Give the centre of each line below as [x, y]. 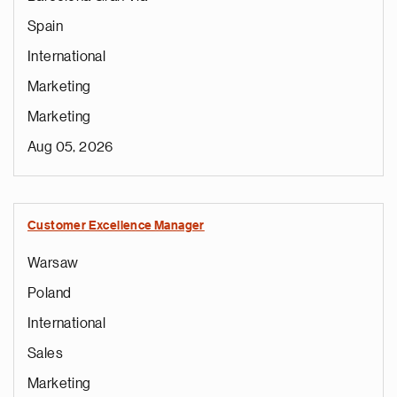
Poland [50, 293]
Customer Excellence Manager [116, 226]
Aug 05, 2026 [70, 147]
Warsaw [53, 263]
